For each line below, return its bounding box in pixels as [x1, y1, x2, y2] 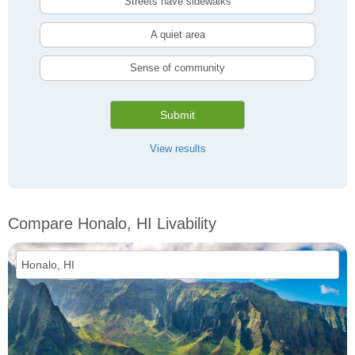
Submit [160, 109, 195, 122]
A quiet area [150, 29, 205, 41]
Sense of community [130, 62, 225, 74]
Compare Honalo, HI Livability [8, 215, 216, 233]
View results [149, 143, 206, 155]
